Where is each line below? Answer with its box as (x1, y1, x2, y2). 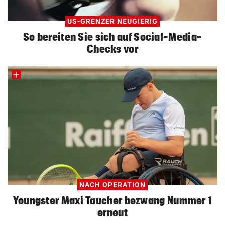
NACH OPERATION (79, 181, 146, 189)
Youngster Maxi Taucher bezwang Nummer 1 (13, 194, 212, 207)
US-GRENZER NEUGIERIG (67, 17, 158, 25)
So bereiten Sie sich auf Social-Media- (23, 30, 202, 43)
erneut (97, 206, 128, 219)
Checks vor (87, 42, 138, 55)
